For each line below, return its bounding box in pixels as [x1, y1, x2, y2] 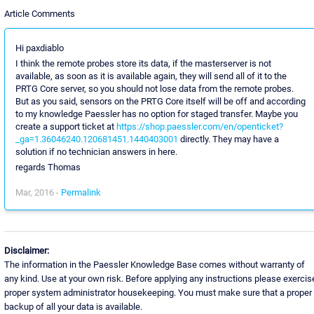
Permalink [60, 186, 101, 198]
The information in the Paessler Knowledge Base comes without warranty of [4, 259, 305, 270]
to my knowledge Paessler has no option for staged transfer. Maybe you [15, 108, 298, 119]
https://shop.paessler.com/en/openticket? [116, 121, 283, 132]
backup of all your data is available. [4, 301, 142, 312]
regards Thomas [15, 161, 81, 172]
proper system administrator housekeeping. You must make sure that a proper [4, 287, 312, 298]
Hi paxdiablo [15, 42, 64, 53]
